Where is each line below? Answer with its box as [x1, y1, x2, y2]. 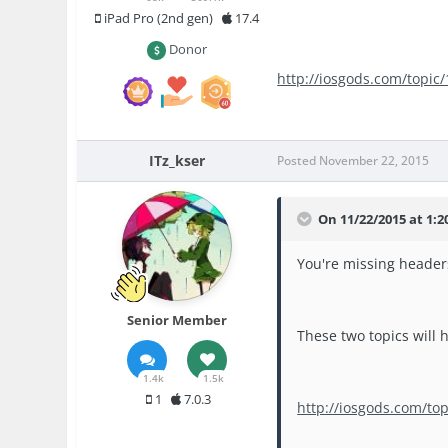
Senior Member [127, 310, 228, 329]
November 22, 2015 [319, 151, 430, 169]
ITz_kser [149, 150, 206, 170]
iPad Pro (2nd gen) [101, 9, 214, 28]
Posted [277, 151, 320, 169]
